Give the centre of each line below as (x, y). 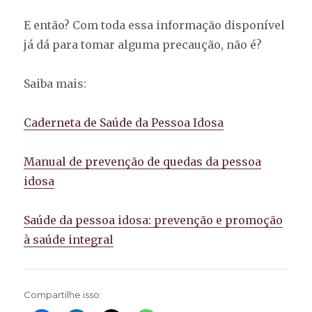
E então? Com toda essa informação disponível (155, 25)
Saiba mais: (55, 84)
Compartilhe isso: (63, 295)
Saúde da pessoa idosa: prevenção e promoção (154, 220)
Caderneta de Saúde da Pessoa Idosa (124, 123)
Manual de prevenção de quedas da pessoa (143, 162)
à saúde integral (69, 240)
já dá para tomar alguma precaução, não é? (143, 45)
